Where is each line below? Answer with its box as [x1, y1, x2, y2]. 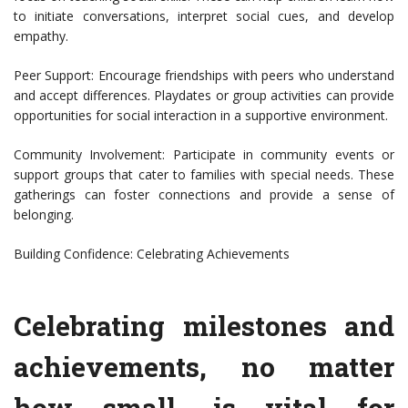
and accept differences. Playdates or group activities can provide [14, 87, 394, 105]
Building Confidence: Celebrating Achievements [14, 245, 290, 263]
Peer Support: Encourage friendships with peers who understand [14, 66, 394, 85]
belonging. [14, 206, 74, 224]
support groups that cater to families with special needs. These [14, 166, 394, 184]
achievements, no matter [14, 349, 394, 385]
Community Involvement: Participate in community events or [14, 146, 394, 164]
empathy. [14, 27, 68, 46]
